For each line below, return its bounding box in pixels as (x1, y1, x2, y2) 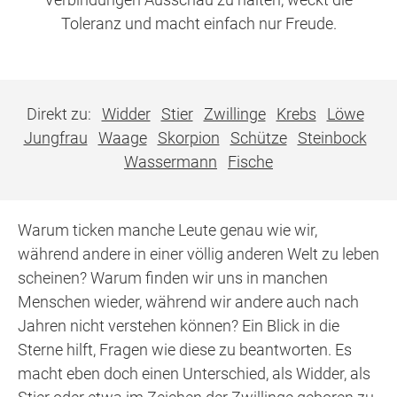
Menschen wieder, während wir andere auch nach (18, 292, 359, 311)
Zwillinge (203, 105, 266, 123)
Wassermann (124, 152, 217, 171)
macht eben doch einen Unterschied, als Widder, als (18, 364, 370, 383)
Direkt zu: (26, 105, 102, 123)
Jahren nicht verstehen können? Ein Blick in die (18, 316, 339, 335)
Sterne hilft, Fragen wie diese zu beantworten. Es (18, 340, 352, 359)
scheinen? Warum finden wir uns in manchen (18, 269, 328, 287)
